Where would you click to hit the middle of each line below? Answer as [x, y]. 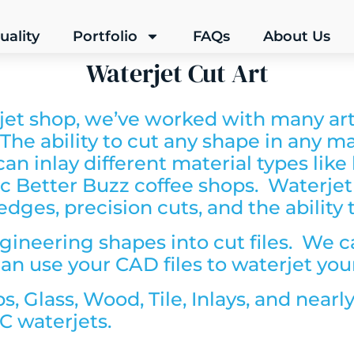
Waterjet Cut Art [177, 73]
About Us [296, 36]
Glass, [53, 299]
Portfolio [105, 36]
